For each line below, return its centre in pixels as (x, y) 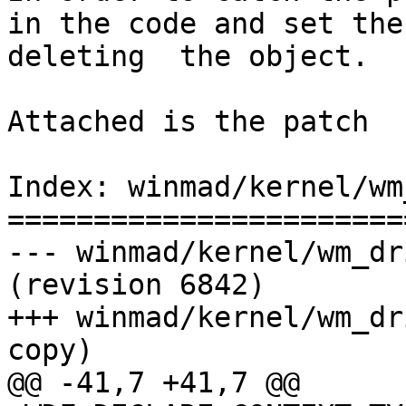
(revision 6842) (136, 285)
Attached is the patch (188, 122)
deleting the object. (188, 57)
